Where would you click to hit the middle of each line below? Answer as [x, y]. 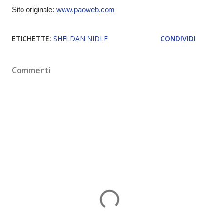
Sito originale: [34, 10]
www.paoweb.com [86, 10]
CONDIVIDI [178, 38]
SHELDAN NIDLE [80, 38]
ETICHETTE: [32, 38]
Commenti [31, 70]
